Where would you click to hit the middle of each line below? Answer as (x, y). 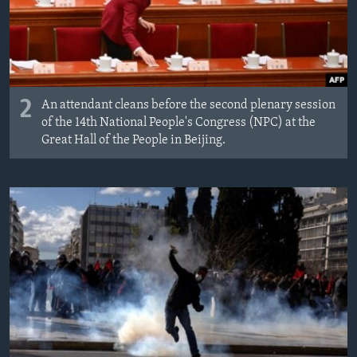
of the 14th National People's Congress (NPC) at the (178, 123)
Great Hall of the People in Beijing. (133, 141)
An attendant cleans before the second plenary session (188, 106)
